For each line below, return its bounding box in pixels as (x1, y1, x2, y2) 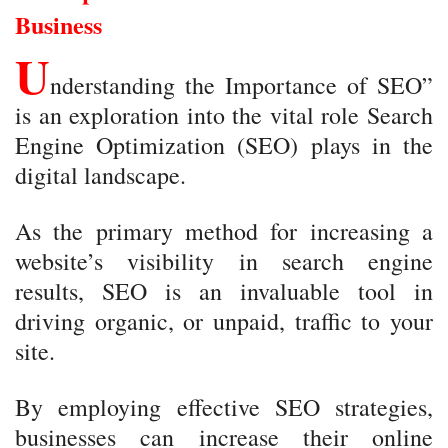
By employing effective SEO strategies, (15, 391, 433, 423)
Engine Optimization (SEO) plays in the (15, 129, 433, 161)
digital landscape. (15, 159, 186, 191)
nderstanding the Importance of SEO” (50, 69, 433, 101)
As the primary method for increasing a (15, 215, 433, 247)
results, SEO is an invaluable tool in (15, 275, 433, 307)
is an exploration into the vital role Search (15, 99, 433, 131)
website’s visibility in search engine (15, 245, 433, 277)
